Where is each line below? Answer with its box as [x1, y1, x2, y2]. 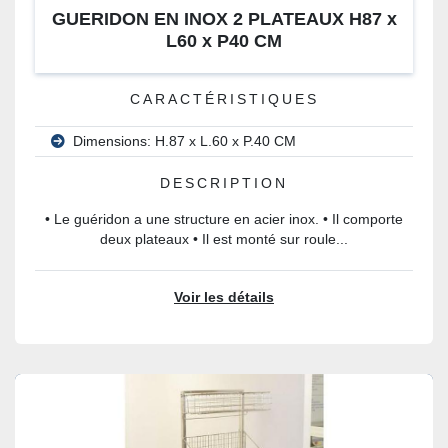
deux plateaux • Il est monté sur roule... [100, 232, 348, 247]
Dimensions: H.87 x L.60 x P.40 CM [73, 134, 296, 149]
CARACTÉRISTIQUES [129, 92, 319, 107]
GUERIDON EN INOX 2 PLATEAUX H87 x [51, 9, 397, 29]
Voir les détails [174, 290, 274, 305]
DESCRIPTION [160, 176, 288, 191]
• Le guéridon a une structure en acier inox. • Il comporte [45, 212, 403, 227]
